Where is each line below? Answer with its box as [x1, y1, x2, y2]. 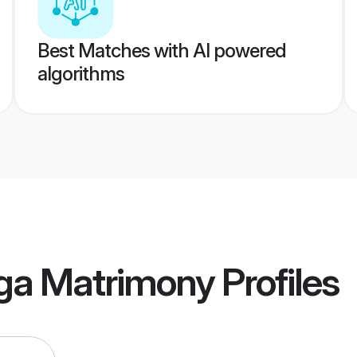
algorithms [37, 62, 124, 85]
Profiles [214, 258, 339, 306]
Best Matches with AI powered [37, 39, 286, 62]
